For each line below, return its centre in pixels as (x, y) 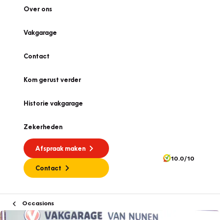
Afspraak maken (60, 148)
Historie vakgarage (53, 103)
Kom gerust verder (52, 80)
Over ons (38, 9)
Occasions (37, 203)
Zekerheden (43, 127)
